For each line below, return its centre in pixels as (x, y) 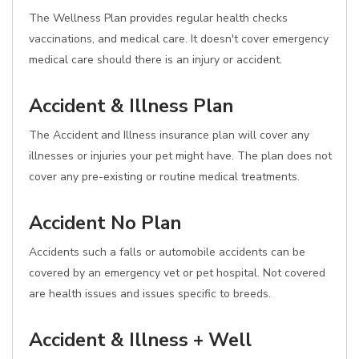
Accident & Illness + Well (140, 340)
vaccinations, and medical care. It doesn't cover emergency (179, 39)
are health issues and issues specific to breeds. (150, 294)
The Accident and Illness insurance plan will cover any (169, 135)
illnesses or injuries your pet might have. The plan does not (180, 156)
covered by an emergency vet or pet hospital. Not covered (177, 273)
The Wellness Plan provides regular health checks (158, 18)
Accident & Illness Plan (131, 106)
